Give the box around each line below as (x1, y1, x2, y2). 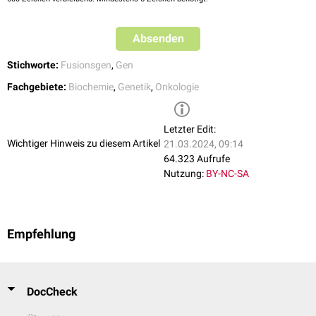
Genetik (118, 81, 151, 93)
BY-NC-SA (206, 168, 249, 180)
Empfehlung (7, 227, 75, 242)
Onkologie (155, 81, 199, 93)
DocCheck (27, 285, 78, 298)
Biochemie (68, 81, 114, 93)
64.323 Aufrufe (164, 153, 230, 165)
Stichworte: (7, 59, 59, 71)
